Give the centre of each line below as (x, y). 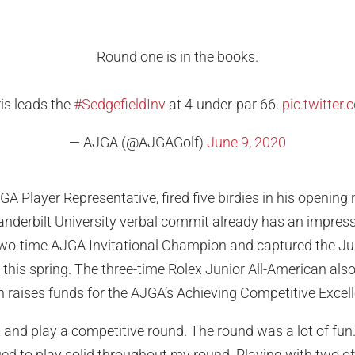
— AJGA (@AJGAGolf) (138, 143)
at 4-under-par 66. (223, 105)
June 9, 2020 (246, 143)
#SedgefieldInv (119, 105)
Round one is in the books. (177, 57)
